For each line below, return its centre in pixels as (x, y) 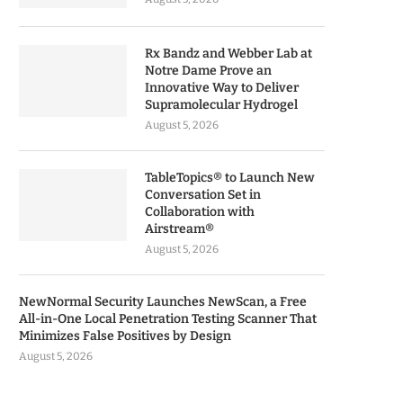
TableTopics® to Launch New (230, 178)
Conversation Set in (203, 195)
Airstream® (179, 229)
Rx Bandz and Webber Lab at (228, 54)
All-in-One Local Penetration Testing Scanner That (168, 319)
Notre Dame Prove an (208, 71)
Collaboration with (200, 212)
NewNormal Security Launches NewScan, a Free (163, 302)
